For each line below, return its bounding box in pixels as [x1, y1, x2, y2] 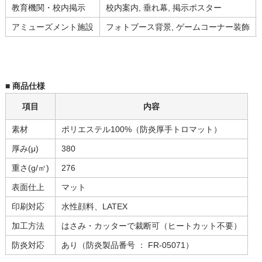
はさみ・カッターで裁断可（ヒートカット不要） [61, 221, 242, 231]
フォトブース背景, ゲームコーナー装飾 [105, 22, 250, 32]
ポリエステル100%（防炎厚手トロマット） [61, 125, 222, 135]
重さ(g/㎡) [11, 163, 49, 173]
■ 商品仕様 [5, 81, 45, 91]
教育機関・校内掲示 [11, 3, 85, 13]
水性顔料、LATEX [61, 202, 127, 212]
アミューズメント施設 [11, 22, 94, 32]
